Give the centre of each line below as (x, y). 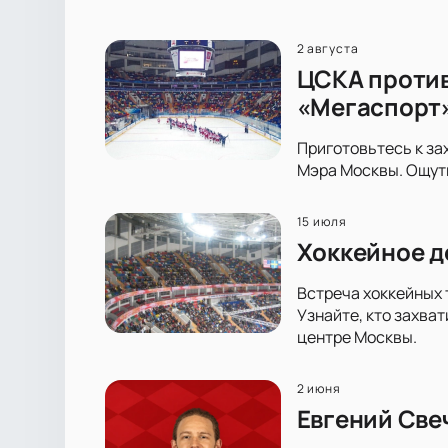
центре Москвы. (356, 336)
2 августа (328, 48)
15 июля (322, 221)
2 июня (319, 388)
